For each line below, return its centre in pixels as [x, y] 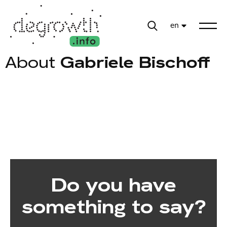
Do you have [113, 185]
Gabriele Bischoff [133, 63]
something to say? [113, 207]
